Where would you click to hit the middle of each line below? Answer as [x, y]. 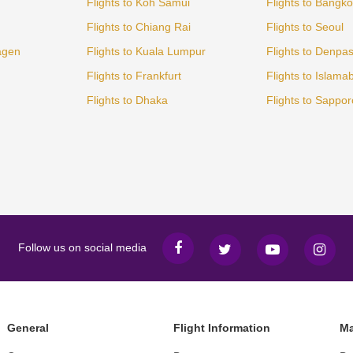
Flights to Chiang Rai [139, 26]
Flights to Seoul [305, 26]
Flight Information [221, 327]
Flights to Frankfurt [134, 75]
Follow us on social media [82, 248]
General [28, 327]
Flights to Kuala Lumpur [146, 51]
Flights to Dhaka [127, 100]
